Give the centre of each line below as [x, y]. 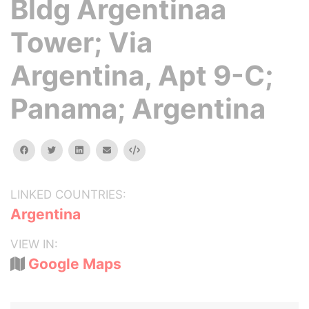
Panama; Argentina [138, 109]
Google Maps [75, 264]
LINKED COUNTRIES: [68, 195]
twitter [69, 149]
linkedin [98, 149]
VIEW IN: [34, 244]
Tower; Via [81, 42]
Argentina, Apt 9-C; [142, 76]
